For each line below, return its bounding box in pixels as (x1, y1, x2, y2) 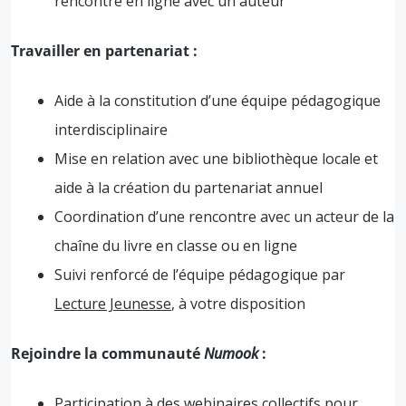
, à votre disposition (171, 293, 305, 314)
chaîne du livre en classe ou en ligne (54, 235, 297, 256)
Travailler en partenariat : (11, 40, 198, 61)
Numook (204, 343, 262, 363)
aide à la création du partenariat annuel (54, 177, 323, 198)
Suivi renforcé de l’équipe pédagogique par (54, 264, 345, 285)
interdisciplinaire (54, 119, 168, 140)
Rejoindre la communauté (11, 343, 204, 363)
